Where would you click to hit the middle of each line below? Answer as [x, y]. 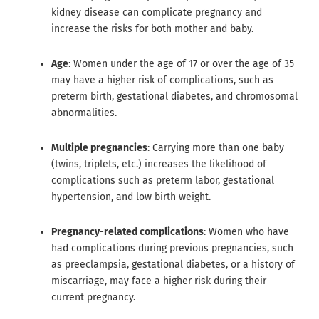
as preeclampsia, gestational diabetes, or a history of [173, 265]
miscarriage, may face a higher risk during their [159, 281]
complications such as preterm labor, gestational [163, 181]
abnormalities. [84, 113]
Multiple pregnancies [99, 148]
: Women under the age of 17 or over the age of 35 [181, 64]
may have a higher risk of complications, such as [162, 80]
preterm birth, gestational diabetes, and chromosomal [174, 97]
